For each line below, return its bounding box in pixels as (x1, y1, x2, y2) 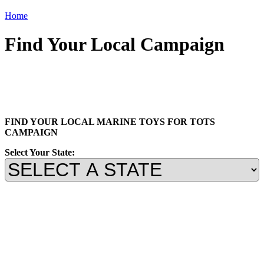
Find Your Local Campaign (5, 34, 225, 55)
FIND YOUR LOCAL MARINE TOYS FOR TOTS (5, 116, 215, 127)
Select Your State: (5, 147, 75, 157)
